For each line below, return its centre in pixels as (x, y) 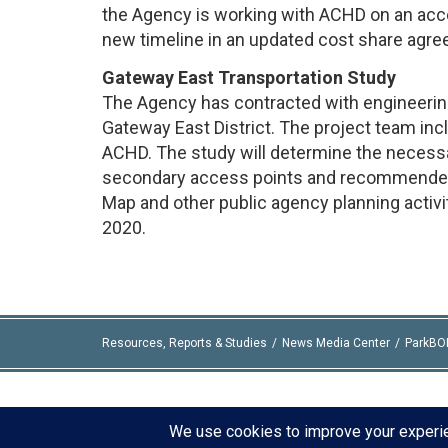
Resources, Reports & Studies (184, 342)
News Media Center (336, 342)
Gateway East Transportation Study (249, 77)
